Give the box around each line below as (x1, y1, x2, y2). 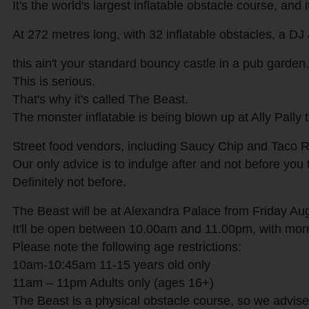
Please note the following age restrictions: (12, 240, 241, 255)
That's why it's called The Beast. (12, 92, 188, 107)
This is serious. (12, 74, 95, 89)
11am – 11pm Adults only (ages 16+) (12, 276, 214, 290)
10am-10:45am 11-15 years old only (12, 258, 210, 272)
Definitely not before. (12, 175, 126, 190)
